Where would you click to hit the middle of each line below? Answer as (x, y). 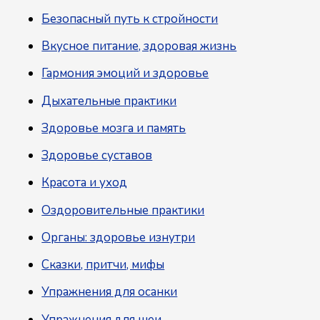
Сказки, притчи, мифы (103, 265)
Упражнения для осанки (110, 292)
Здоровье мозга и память (114, 128)
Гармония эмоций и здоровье (125, 74)
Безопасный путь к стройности (130, 19)
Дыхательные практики (109, 101)
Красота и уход (85, 183)
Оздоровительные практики (123, 210)
